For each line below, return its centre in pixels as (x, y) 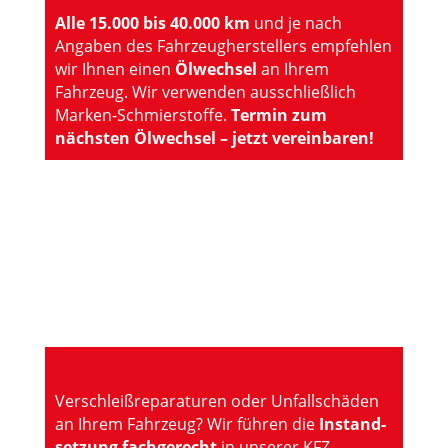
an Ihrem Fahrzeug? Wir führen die (186, 423)
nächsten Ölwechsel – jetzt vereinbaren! (214, 137)
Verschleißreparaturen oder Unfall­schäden (216, 400)
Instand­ (352, 423)
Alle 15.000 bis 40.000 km (152, 22)
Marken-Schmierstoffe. (142, 114)
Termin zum (278, 114)
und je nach (295, 22)
